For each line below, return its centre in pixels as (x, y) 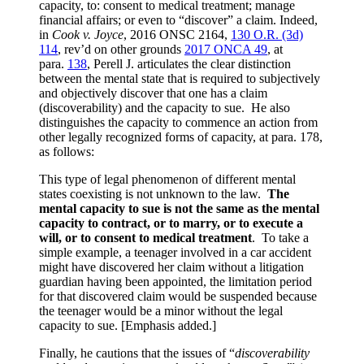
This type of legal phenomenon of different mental (167, 180)
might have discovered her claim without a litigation (171, 267)
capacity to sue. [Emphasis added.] (128, 326)
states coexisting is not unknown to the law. (153, 194)
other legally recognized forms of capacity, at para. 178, (181, 137)
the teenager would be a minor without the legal (161, 311)
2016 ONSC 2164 (177, 35)
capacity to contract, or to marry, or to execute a (171, 223)
